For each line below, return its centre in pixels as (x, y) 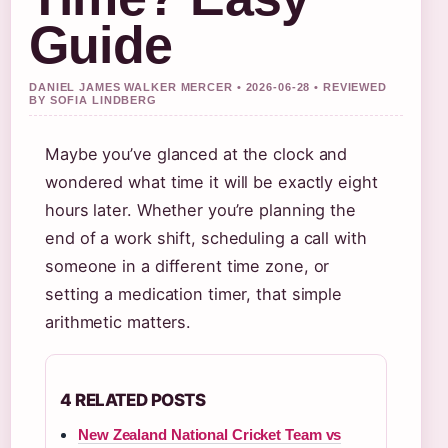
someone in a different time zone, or (187, 266)
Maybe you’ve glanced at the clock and (196, 154)
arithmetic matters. (118, 322)
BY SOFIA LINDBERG (93, 100)
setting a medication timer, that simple (194, 294)
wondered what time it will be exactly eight (211, 182)
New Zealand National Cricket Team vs (210, 434)
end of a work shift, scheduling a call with (206, 238)
